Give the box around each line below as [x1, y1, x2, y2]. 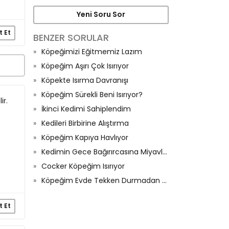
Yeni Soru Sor [77, 9, 125, 20]
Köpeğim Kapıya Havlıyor [41, 132, 128, 143]
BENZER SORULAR [33, 31, 109, 44]
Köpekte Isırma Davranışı [41, 75, 128, 85]
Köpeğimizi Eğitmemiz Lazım [41, 46, 142, 57]
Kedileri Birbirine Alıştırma [41, 118, 129, 128]
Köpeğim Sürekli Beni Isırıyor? [41, 89, 143, 100]
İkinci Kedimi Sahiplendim [41, 103, 131, 114]
